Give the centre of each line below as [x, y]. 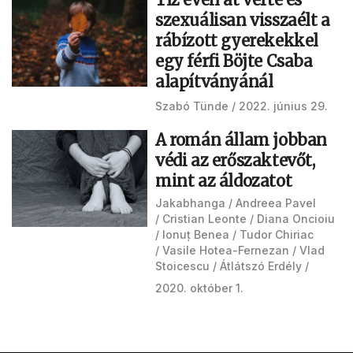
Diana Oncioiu [296, 219]
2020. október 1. [199, 288]
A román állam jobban [242, 140]
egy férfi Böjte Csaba [234, 61]
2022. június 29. [283, 106]
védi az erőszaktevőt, [235, 160]
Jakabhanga [190, 203]
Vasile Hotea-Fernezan [226, 250]
